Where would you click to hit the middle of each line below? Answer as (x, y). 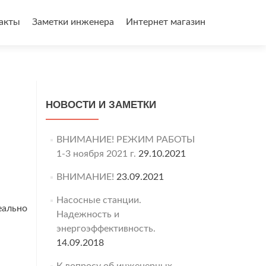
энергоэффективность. (106, 229)
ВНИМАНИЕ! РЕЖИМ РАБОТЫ (125, 140)
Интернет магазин (166, 22)
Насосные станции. (99, 200)
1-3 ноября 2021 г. (96, 154)
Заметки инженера (73, 22)
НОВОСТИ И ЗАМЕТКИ (101, 105)
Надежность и (88, 214)
